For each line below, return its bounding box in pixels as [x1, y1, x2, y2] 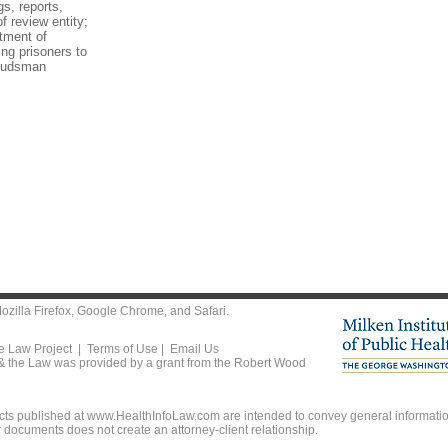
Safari [194, 304, 226, 318]
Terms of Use [87, 342, 158, 356]
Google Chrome [77, 304, 164, 318]
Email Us [170, 342, 219, 356]
